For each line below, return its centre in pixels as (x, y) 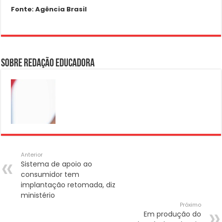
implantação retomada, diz (68, 185)
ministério (38, 195)
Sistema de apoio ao (57, 164)
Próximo (190, 205)
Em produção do (172, 214)
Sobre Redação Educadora (48, 64)
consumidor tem (50, 175)
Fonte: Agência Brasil (49, 9)
